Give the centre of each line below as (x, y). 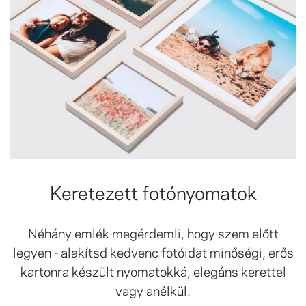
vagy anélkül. (153, 290)
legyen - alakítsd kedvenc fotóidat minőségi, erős (153, 252)
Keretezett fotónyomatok (153, 192)
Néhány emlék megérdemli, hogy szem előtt (153, 233)
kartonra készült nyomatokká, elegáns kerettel (153, 271)
